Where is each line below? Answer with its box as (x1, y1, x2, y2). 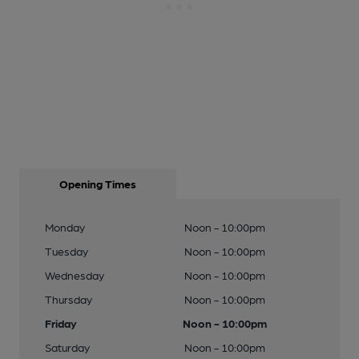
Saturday (45, 341, 90, 353)
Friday (45, 317, 77, 329)
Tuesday (45, 244, 88, 257)
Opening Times (59, 177, 136, 190)
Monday (45, 220, 85, 233)
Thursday (45, 292, 92, 305)
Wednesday (45, 268, 104, 281)
